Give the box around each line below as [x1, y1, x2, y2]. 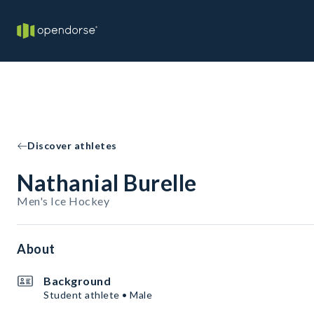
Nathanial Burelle [17, 169, 197, 196]
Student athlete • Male [43, 289, 152, 301]
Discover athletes [27, 139, 117, 151]
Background [43, 274, 111, 287]
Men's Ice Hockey [17, 194, 109, 207]
